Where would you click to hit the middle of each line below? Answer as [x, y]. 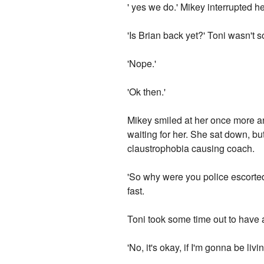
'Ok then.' [147, 92]
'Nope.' [142, 64]
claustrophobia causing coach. [191, 148]
